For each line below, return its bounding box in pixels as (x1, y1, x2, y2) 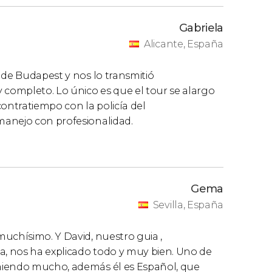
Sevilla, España (152, 199, 223, 211)
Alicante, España (144, 38, 223, 50)
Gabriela (178, 21, 223, 35)
